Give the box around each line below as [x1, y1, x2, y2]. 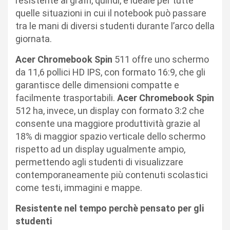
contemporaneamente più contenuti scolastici [15, 169, 208, 180]
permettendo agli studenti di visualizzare [15, 156, 183, 167]
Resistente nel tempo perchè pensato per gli [15, 202, 204, 214]
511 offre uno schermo [114, 53, 209, 65]
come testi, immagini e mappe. [15, 182, 142, 193]
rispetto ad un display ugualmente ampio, [15, 143, 185, 155]
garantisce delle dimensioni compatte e [15, 79, 179, 90]
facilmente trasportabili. [15, 92, 117, 103]
